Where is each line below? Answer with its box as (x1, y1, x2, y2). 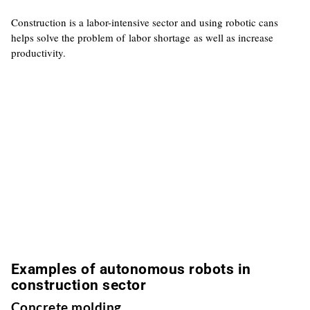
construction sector (10, 277, 147, 293)
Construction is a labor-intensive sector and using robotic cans (10, 15, 278, 29)
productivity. (10, 46, 66, 60)
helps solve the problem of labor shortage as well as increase (10, 30, 273, 44)
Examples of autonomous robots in (10, 261, 251, 277)
